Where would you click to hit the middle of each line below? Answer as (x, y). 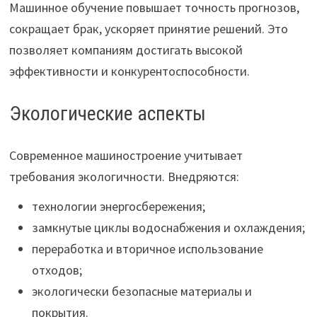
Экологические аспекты (107, 114)
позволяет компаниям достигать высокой (126, 50)
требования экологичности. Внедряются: (124, 177)
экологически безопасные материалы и (142, 291)
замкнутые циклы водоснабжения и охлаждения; (168, 227)
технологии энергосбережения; (118, 206)
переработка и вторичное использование (147, 249)
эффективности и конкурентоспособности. (129, 71)
